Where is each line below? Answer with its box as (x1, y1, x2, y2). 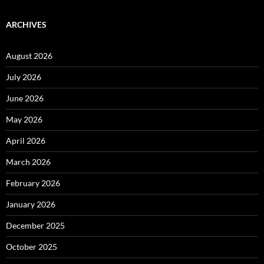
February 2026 (6, 178, 60, 188)
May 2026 (6, 114, 42, 124)
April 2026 (6, 136, 45, 146)
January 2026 (6, 199, 55, 209)
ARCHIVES (6, 19, 47, 29)
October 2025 (6, 242, 57, 252)
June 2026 (6, 93, 44, 103)
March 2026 (6, 157, 51, 167)
